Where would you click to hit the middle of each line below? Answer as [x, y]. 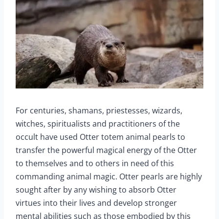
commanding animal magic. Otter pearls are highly [109, 177]
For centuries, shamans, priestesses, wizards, [99, 111]
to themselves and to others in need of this [95, 164]
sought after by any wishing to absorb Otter [96, 190]
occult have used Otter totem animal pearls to [100, 137]
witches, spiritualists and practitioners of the [98, 124]
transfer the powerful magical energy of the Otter [106, 150]
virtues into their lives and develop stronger [96, 203]
